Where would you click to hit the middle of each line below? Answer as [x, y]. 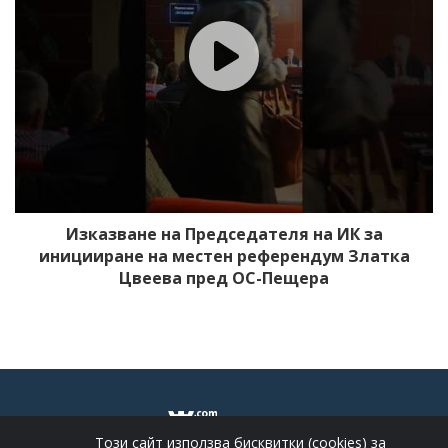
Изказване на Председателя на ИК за [224, 234]
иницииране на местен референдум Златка [224, 256]
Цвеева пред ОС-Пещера [224, 278]
